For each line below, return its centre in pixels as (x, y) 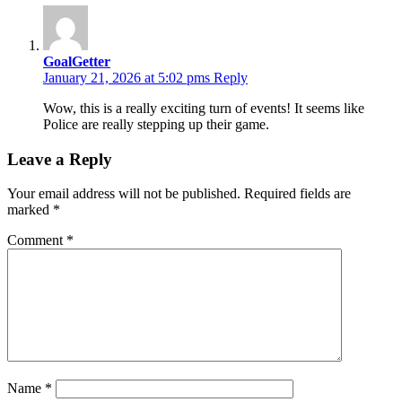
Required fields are (297, 194)
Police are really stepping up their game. (156, 124)
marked (30, 210)
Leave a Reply (60, 159)
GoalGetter (77, 61)
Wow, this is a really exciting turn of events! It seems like (204, 108)
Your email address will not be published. (124, 194)
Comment (37, 240)
